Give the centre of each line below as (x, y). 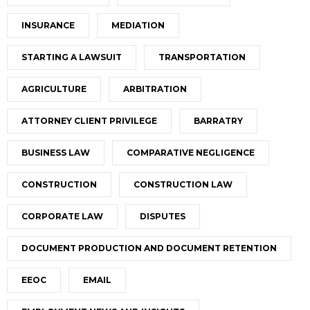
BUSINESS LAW (56, 152)
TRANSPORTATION (202, 57)
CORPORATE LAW (62, 216)
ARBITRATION (155, 89)
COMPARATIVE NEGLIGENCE (191, 152)
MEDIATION (138, 25)
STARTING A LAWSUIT (72, 57)
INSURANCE (48, 25)
